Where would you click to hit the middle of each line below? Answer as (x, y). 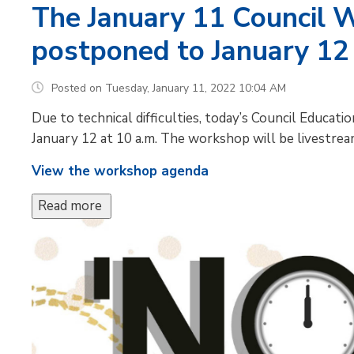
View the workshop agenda (121, 171)
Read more (72, 206)
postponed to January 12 (191, 51)
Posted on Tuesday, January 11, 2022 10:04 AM (169, 88)
